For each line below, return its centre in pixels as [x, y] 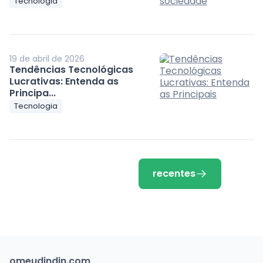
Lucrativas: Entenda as [64, 81]
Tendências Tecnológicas [72, 69]
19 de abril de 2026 [47, 58]
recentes [174, 173]
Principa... [33, 93]
